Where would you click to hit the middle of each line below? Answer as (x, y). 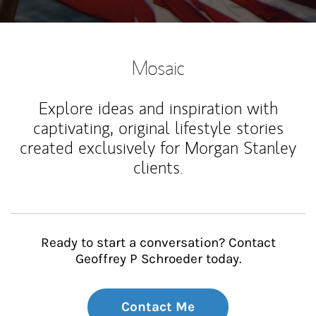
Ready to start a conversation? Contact (158, 243)
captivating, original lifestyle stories (158, 128)
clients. (158, 168)
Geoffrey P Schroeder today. (158, 259)
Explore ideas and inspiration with (158, 108)
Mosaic (158, 67)
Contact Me (158, 307)
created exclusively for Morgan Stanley (158, 148)
